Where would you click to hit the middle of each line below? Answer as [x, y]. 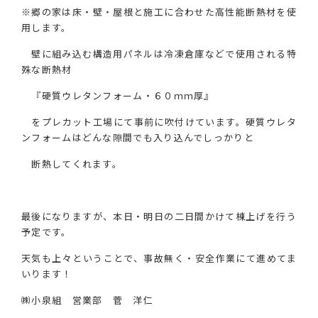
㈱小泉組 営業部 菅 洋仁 [87, 300]
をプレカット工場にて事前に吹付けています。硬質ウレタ [159, 122]
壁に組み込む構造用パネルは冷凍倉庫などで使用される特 [159, 54]
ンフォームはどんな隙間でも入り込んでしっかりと [138, 137]
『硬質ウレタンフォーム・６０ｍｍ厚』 [118, 95]
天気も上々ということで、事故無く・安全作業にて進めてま [159, 258]
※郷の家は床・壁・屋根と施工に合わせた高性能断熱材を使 [159, 12]
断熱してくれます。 [72, 164]
